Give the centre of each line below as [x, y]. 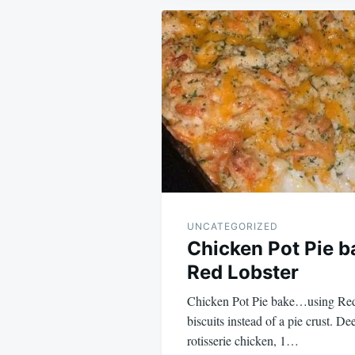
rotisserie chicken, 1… [243, 340]
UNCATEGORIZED [233, 226]
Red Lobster [243, 272]
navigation [234, 44]
